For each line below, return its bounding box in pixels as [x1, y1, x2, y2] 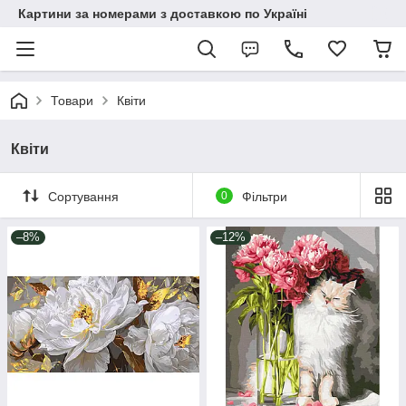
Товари [51, 93, 93, 108]
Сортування [48, 188, 119, 204]
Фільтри [241, 188, 287, 204]
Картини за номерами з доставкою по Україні [18, 6, 307, 21]
